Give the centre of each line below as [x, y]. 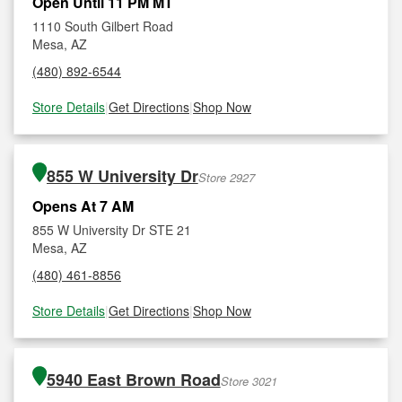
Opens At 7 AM [83, 206]
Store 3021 [249, 381]
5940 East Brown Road [133, 380]
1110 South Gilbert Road [103, 26]
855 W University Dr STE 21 [112, 230]
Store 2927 [226, 177]
